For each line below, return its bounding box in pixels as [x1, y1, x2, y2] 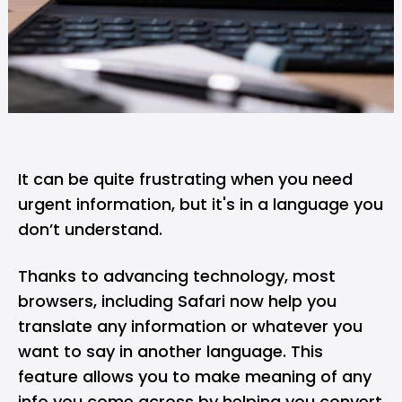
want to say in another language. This [18, 340, 323, 363]
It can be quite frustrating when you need [18, 168, 353, 190]
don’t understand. [18, 218, 162, 240]
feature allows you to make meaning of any [18, 365, 371, 388]
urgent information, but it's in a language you [18, 193, 383, 215]
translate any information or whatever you [18, 315, 363, 337]
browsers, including [18, 290, 178, 312]
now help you [225, 290, 336, 312]
